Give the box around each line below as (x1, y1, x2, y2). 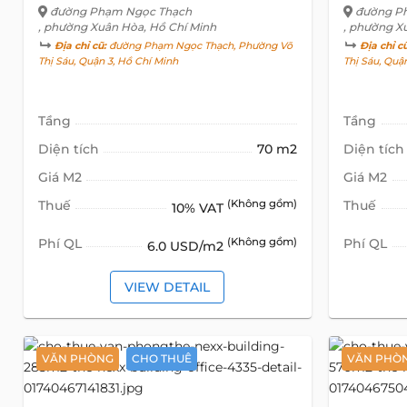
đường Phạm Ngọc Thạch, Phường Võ (105, 40, 293, 53)
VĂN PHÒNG (41, 351, 114, 365)
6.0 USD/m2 (147, 237, 228, 254)
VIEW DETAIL (124, 278, 211, 295)
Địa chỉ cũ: (54, 40, 106, 53)
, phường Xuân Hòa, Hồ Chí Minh (37, 20, 216, 35)
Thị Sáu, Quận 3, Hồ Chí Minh (37, 55, 178, 68)
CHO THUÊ (131, 351, 192, 365)
